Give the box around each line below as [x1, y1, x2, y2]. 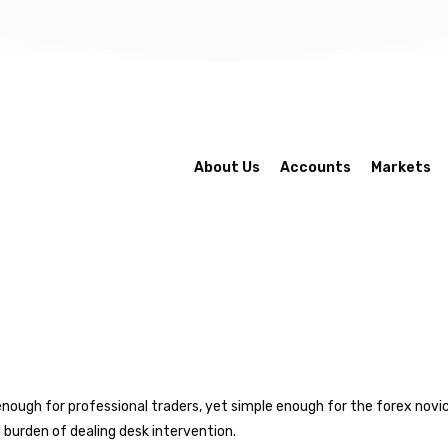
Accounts [279, 158, 351, 176]
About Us [193, 158, 260, 176]
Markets [370, 158, 431, 176]
